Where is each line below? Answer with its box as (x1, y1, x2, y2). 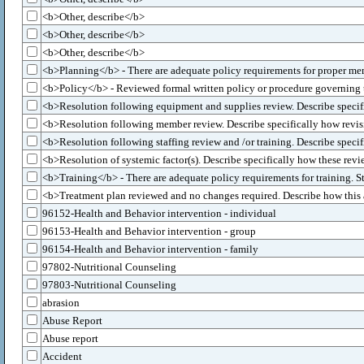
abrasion (42, 297, 80, 309)
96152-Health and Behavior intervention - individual (42, 207, 276, 219)
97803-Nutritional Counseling (42, 279, 176, 291)
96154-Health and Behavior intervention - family (42, 243, 258, 255)
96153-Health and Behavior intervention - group (42, 225, 256, 237)
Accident (42, 350, 82, 362)
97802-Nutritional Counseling (42, 261, 176, 273)
